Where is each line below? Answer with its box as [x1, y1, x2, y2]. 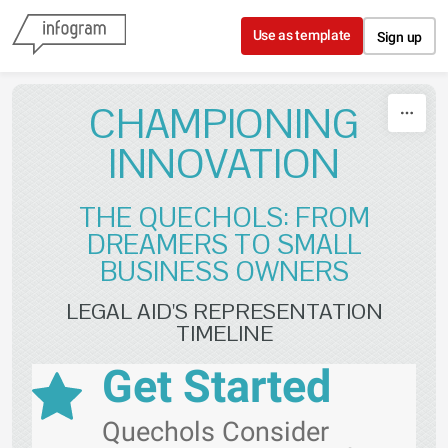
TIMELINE [175, 319, 273, 347]
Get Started [102, 360, 331, 413]
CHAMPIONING [89, 98, 359, 150]
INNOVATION [108, 138, 340, 190]
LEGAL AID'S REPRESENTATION [65, 297, 383, 325]
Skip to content [172, 8, 276, 28]
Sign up [377, 29, 422, 45]
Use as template [252, 27, 352, 43]
